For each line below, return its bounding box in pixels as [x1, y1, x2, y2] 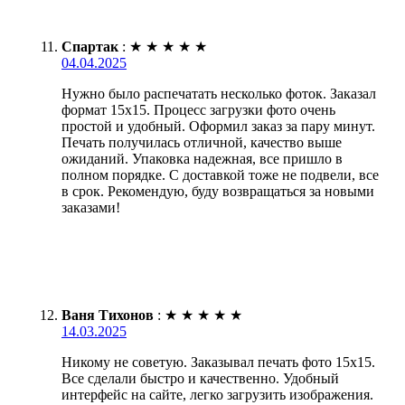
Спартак [61, 38, 118, 54]
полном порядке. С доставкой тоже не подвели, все [61, 166, 379, 183]
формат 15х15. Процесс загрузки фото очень [61, 101, 335, 118]
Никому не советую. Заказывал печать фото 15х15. [61, 353, 375, 370]
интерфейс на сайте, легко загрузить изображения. [61, 386, 373, 402]
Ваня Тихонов [61, 306, 154, 323]
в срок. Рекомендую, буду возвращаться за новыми [61, 183, 374, 199]
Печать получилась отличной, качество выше [61, 134, 342, 150]
